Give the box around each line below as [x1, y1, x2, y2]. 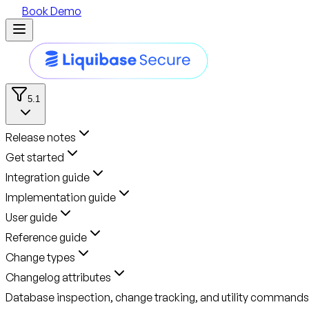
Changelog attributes [6, 270, 111, 284]
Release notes [6, 130, 76, 144]
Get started [6, 150, 64, 164]
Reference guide [6, 230, 87, 244]
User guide [6, 210, 57, 224]
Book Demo [22, 3, 81, 18]
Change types [6, 250, 75, 264]
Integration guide [6, 170, 90, 184]
